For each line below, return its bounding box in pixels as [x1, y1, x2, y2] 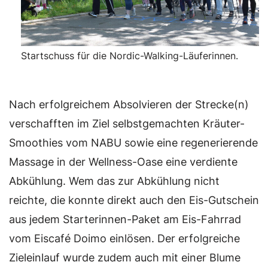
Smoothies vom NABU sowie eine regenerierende [9, 136, 258, 150]
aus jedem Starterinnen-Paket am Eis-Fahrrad [9, 213, 241, 226]
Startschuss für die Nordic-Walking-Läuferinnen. [20, 50, 238, 62]
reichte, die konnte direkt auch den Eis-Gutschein [9, 194, 259, 207]
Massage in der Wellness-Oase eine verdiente [9, 156, 237, 169]
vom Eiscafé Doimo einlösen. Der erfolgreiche [9, 232, 240, 245]
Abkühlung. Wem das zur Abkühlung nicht [9, 175, 220, 188]
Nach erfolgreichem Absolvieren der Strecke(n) [9, 98, 249, 111]
